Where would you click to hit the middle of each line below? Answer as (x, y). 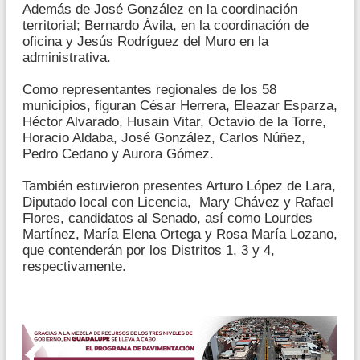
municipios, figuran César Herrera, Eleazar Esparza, (180, 105)
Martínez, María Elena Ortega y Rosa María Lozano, (180, 234)
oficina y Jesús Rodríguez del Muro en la (145, 41)
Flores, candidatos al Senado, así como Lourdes (168, 218)
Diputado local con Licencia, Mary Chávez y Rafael (178, 202)
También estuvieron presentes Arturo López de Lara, (179, 186)
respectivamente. (74, 266)
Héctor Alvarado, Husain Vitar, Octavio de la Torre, (174, 121)
